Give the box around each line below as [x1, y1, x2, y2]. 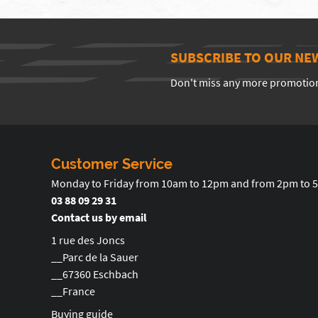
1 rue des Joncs [51, 233, 125, 247]
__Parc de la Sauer [51, 250, 138, 264]
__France [51, 284, 95, 298]
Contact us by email [51, 210, 147, 224]
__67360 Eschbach [51, 267, 138, 281]
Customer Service [51, 155, 172, 172]
